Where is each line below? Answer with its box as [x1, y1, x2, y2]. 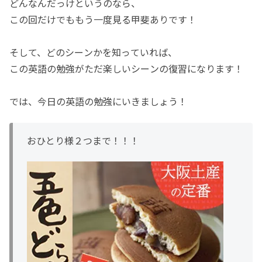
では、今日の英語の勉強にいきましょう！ [9, 94, 187, 109]
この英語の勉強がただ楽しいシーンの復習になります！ [9, 61, 243, 76]
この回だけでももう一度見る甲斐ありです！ [9, 12, 196, 27]
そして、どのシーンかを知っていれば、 [9, 45, 177, 60]
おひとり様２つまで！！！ [27, 133, 139, 147]
